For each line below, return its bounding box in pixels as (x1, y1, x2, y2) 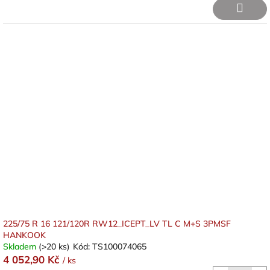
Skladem (3, 241, 39, 252)
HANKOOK (3, 230, 46, 240)
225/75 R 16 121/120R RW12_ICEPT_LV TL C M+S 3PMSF (3, 218, 231, 229)
